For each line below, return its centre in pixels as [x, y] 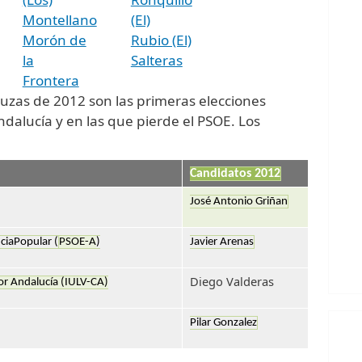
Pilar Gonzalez [223, 322]
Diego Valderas [232, 281]
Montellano [59, 19]
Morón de [54, 40]
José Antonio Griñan [238, 201]
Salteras [156, 60]
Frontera [51, 80]
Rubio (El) [161, 40]
